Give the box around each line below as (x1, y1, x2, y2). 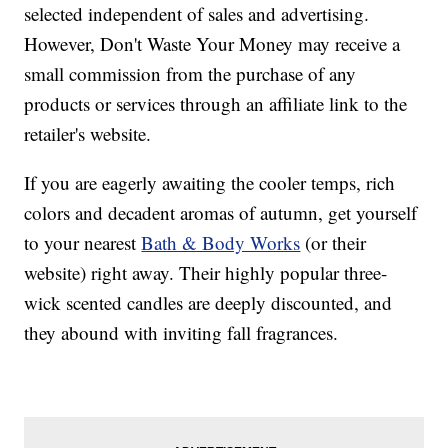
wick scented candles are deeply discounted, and (24, 290, 393, 316)
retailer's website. (24, 121, 152, 147)
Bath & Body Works (141, 230, 301, 256)
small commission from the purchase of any (24, 61, 357, 87)
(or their (300, 230, 367, 256)
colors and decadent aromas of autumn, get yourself (24, 200, 418, 226)
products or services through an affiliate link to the (24, 91, 408, 117)
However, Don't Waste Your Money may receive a (24, 31, 401, 57)
